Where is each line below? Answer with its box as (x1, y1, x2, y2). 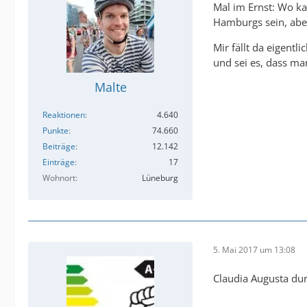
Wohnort (42, 172, 75, 184)
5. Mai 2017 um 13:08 (213, 243, 295, 256)
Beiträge (42, 140, 75, 152)
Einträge (42, 156, 75, 168)
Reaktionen (42, 109, 85, 121)
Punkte (42, 125, 69, 136)
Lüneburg (142, 172, 178, 184)
